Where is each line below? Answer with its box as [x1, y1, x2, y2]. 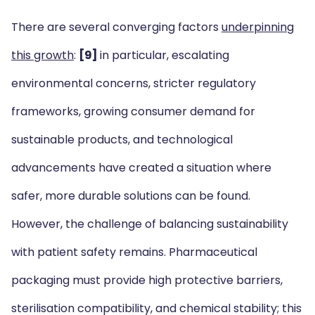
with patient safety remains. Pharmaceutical [11, 244, 257, 260]
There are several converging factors [11, 19, 221, 35]
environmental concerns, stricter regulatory [11, 75, 256, 91]
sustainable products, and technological [11, 131, 233, 148]
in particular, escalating [100, 47, 229, 63]
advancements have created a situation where [11, 160, 271, 176]
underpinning [221, 19, 294, 35]
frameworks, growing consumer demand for [11, 103, 255, 120]
